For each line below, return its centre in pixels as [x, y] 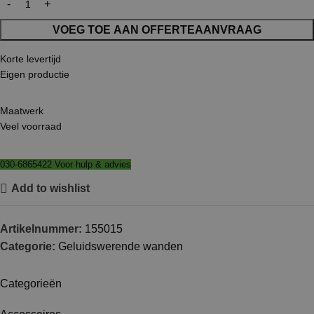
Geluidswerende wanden [121, 246]
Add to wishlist [50, 189]
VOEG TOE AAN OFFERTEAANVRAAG [157, 29]
